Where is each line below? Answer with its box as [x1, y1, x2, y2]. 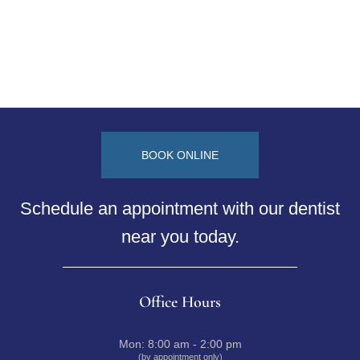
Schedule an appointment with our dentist [20, 198, 340, 219]
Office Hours [139, 292, 221, 312]
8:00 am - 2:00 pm [147, 337, 242, 350]
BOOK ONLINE [141, 148, 219, 162]
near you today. [121, 226, 239, 247]
